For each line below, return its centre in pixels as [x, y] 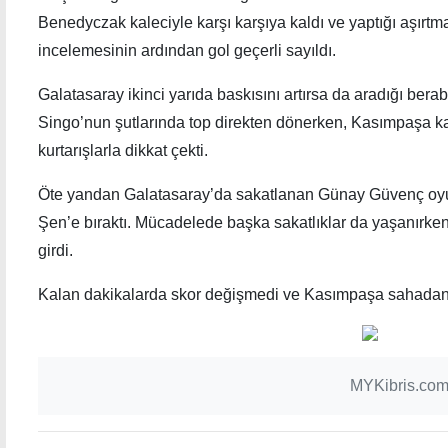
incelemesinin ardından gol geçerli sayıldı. [187, 50]
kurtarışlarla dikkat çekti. [123, 150]
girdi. [55, 250]
